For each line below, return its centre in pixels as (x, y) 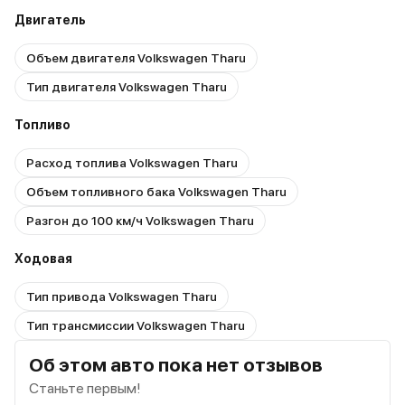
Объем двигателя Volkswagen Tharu (136, 58)
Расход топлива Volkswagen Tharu (132, 163)
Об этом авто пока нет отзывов (176, 365)
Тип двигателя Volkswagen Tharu (127, 87)
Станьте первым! (85, 389)
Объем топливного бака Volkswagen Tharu (156, 192)
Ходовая (43, 259)
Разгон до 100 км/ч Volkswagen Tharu (140, 221)
